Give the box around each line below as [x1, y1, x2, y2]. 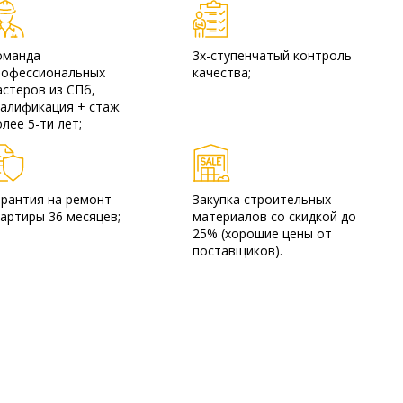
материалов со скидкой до [192, 207, 356, 225]
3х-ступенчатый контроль [192, 47, 352, 64]
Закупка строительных [192, 190, 331, 208]
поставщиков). [192, 241, 282, 259]
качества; [192, 64, 251, 81]
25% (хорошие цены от [192, 224, 332, 242]
